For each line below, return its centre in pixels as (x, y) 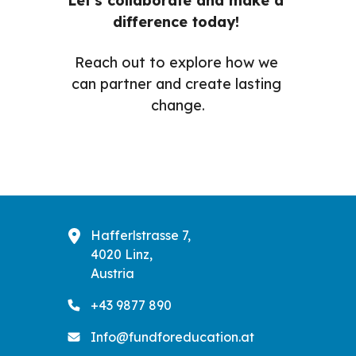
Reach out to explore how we (176, 62)
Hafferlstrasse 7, (141, 235)
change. (178, 105)
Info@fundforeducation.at (172, 337)
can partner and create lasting (176, 83)
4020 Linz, (122, 254)
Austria (112, 273)
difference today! (178, 21)
